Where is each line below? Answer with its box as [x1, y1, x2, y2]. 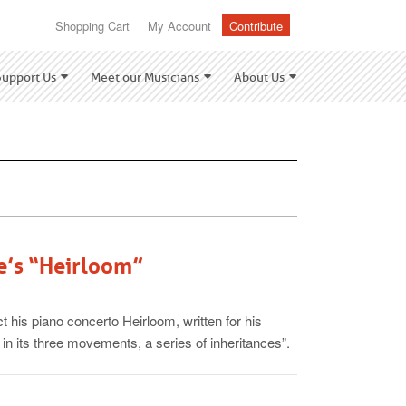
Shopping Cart [55, 17, 130, 34]
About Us [234, 70, 285, 84]
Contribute [229, 17, 284, 34]
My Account [148, 17, 212, 34]
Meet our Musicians [91, 70, 199, 84]
